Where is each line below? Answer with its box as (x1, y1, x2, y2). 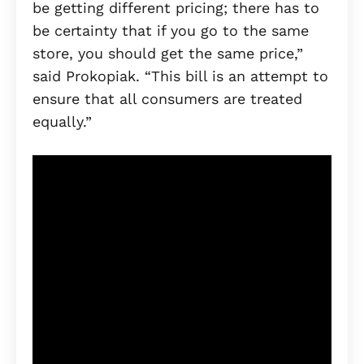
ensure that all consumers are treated (32, 90, 302, 108)
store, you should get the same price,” (32, 45, 303, 63)
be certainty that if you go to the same (32, 22, 309, 40)
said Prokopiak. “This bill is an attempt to (32, 67, 328, 85)
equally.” (32, 113, 97, 131)
